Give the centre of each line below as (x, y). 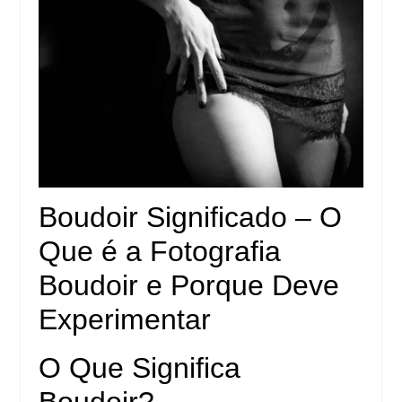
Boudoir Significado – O (191, 218)
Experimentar (125, 320)
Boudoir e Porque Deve (189, 286)
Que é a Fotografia (160, 252)
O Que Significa (140, 368)
